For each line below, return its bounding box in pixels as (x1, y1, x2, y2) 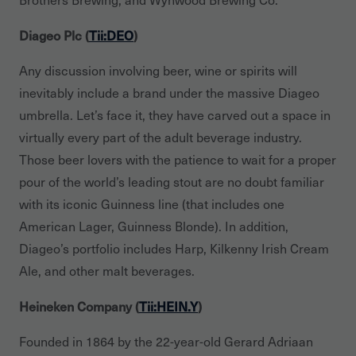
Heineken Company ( (19, 296, 139, 315)
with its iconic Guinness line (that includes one (19, 195, 284, 212)
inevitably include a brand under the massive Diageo (19, 83, 319, 101)
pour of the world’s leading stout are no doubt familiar (19, 172, 324, 190)
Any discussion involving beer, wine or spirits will (19, 61, 297, 79)
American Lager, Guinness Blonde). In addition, (19, 217, 288, 234)
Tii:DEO (89, 25, 133, 44)
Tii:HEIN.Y (139, 296, 198, 315)
